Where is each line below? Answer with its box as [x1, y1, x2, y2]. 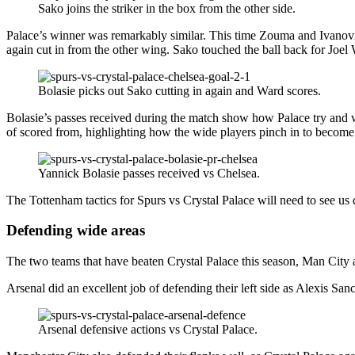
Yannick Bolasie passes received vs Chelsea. [38, 166, 260, 180]
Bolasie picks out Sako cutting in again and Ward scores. [38, 83, 321, 97]
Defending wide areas [6, 222, 145, 239]
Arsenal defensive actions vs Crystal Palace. [38, 322, 258, 336]
